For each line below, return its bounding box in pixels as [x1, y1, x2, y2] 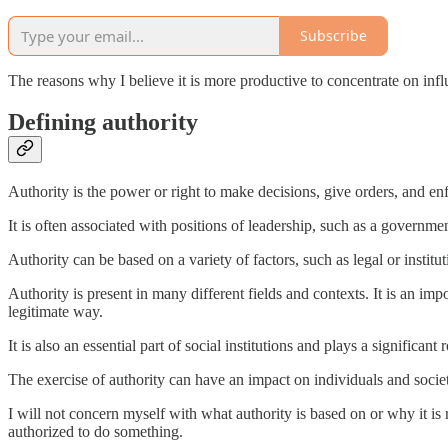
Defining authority [8, 109, 198, 136]
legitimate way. [8, 303, 103, 321]
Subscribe [300, 26, 367, 46]
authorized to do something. [8, 423, 183, 441]
